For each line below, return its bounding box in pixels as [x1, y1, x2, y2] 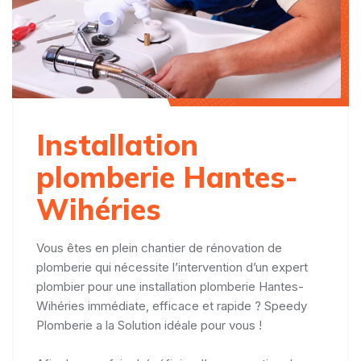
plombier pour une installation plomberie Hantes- [36, 278, 304, 294]
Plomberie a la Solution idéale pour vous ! [36, 317, 262, 333]
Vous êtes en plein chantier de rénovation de [36, 239, 282, 255]
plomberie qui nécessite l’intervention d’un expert [36, 259, 308, 275]
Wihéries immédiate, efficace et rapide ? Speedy [36, 297, 307, 313]
